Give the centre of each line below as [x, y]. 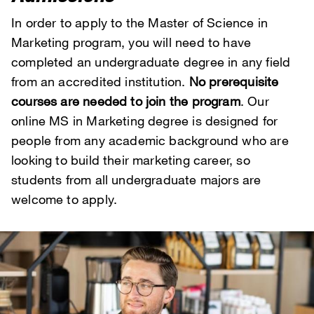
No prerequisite [234, 82]
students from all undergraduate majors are [136, 180]
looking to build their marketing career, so [131, 160]
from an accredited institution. [100, 82]
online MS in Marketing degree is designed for [145, 121]
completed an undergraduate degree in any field [151, 62]
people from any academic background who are [150, 141]
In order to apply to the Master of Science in [140, 23]
